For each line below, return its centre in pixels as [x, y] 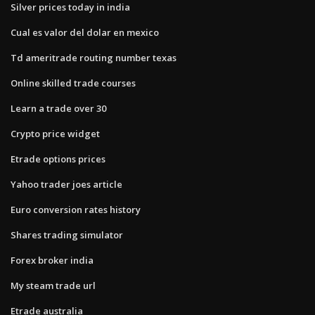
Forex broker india [52, 260]
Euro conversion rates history [76, 209]
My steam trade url [53, 285]
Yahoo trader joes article [66, 184]
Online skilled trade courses [73, 83]
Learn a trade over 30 [58, 108]
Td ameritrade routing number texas [94, 57]
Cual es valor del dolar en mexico [85, 32]
